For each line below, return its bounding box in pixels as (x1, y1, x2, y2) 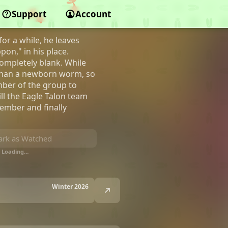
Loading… (1, 148, 28, 155)
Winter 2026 (52, 182, 89, 191)
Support (11, 8, 46, 20)
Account (75, 8, 111, 20)
